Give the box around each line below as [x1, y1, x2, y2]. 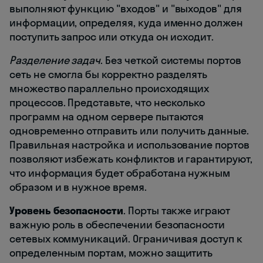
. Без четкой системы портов [100, 53, 241, 67]
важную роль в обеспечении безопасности [9, 217, 225, 231]
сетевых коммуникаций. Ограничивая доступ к [9, 231, 242, 245]
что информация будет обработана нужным [9, 166, 231, 180]
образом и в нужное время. [9, 180, 147, 194]
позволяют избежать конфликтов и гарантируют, [9, 151, 252, 166]
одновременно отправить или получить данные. [9, 123, 249, 137]
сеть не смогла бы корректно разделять [9, 67, 208, 81]
